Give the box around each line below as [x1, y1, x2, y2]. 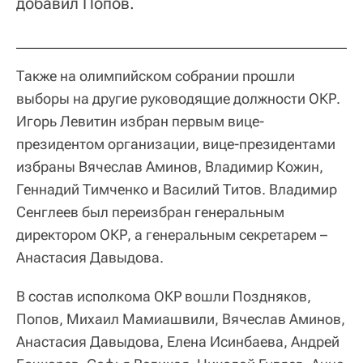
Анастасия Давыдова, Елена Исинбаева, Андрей [16, 333, 340, 351]
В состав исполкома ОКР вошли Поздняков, [16, 288, 311, 305]
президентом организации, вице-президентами [16, 135, 335, 153]
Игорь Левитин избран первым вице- [16, 113, 264, 130]
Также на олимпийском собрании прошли [16, 67, 295, 85]
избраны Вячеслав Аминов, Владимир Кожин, [16, 158, 323, 176]
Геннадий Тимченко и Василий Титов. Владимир [16, 181, 337, 199]
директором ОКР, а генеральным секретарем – [16, 226, 327, 244]
